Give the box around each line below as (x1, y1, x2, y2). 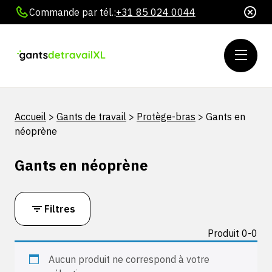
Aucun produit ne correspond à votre (49, 253, 209, 265)
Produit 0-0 (208, 227, 257, 239)
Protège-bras (137, 110, 195, 123)
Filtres (44, 203, 75, 215)
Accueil (15, 110, 46, 123)
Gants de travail (56, 110, 126, 123)
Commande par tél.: (29, 6, 116, 18)
